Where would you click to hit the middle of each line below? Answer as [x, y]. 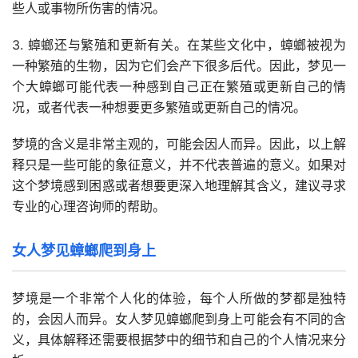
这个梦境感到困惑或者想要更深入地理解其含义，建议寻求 [179, 186]
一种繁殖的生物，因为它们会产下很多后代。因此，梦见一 [179, 66]
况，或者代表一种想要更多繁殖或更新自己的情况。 [159, 107]
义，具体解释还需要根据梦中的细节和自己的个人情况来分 [179, 340]
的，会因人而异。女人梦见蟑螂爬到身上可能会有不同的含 [179, 319]
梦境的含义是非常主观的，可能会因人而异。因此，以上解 [179, 144]
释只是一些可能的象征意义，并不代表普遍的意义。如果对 [179, 165]
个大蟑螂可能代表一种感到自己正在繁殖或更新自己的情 [179, 87]
